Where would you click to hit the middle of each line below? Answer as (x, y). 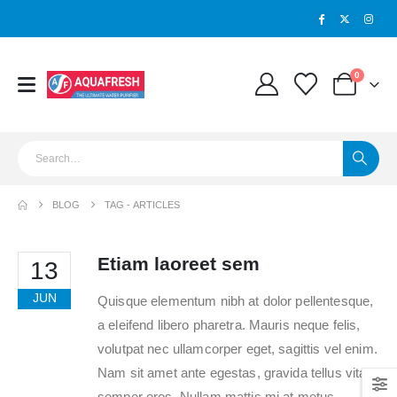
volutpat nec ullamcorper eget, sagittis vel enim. (237, 348)
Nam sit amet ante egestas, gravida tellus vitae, (237, 372)
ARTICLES (157, 204)
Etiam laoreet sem (179, 263)
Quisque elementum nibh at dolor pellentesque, (236, 300)
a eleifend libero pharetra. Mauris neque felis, (229, 324)
